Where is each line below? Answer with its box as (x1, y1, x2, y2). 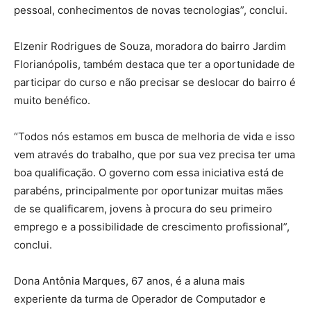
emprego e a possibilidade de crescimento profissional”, (14, 220, 289, 233)
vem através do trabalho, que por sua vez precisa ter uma (14, 148, 295, 161)
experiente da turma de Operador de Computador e (14, 292, 266, 305)
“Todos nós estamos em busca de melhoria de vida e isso (14, 130, 295, 143)
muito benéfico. (14, 94, 90, 107)
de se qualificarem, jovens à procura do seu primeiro (14, 202, 272, 215)
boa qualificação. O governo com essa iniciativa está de (14, 166, 284, 179)
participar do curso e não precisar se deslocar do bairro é (14, 76, 296, 89)
